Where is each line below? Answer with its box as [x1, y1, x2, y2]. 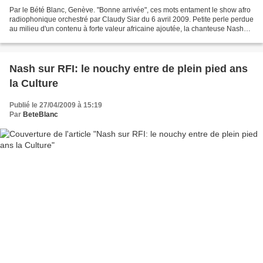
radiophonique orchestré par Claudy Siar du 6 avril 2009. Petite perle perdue [9, 15, 254, 23]
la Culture [9, 77, 58, 89]
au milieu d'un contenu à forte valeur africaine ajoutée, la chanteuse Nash [9, 24, 244, 33]
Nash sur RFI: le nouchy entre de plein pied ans [9, 62, 248, 75]
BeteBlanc [23, 110, 58, 119]
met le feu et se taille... [9, 33, 80, 42]
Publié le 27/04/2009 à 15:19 [9, 100, 102, 109]
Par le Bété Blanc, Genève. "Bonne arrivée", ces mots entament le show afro [9, 5, 251, 14]
